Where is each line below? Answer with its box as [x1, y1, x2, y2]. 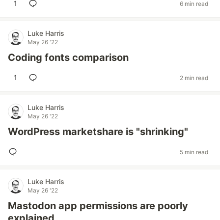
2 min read [180, 74, 208, 82]
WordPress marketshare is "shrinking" [8, 126, 188, 137]
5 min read [180, 148, 208, 156]
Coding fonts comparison [8, 52, 129, 63]
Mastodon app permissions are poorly [8, 200, 188, 212]
